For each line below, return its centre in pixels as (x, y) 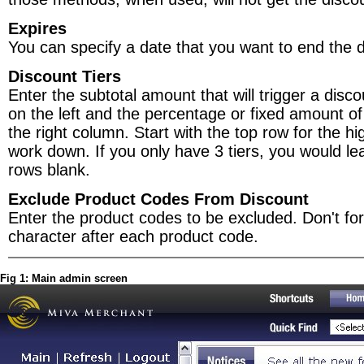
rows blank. (49, 170)
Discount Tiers (65, 76)
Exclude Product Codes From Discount (158, 199)
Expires (37, 28)
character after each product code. (133, 236)
